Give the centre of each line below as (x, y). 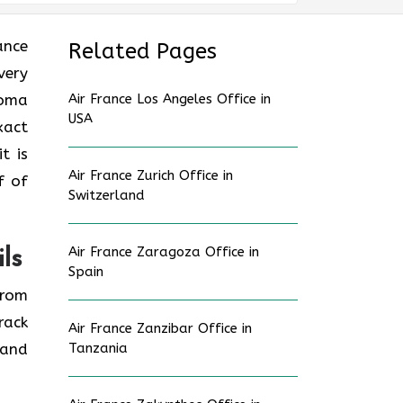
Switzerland (109, 195)
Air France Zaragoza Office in (164, 252)
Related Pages (143, 51)
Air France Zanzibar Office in (160, 328)
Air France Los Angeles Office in (170, 99)
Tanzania (98, 348)
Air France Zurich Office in (151, 175)
